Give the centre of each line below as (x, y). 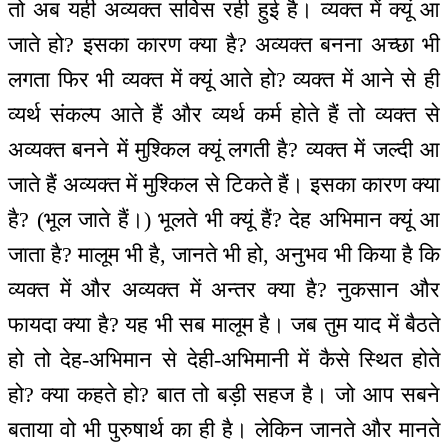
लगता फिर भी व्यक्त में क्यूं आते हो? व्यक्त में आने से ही (224, 80)
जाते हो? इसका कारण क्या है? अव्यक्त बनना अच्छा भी (224, 45)
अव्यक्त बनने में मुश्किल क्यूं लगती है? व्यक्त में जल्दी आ (224, 150)
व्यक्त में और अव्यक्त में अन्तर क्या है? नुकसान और (224, 290)
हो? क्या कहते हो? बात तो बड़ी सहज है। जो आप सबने (224, 395)
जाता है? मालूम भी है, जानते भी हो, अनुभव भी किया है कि (224, 255)
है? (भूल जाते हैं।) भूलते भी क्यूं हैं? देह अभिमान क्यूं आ (224, 220)
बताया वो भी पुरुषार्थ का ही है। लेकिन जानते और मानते (224, 430)
